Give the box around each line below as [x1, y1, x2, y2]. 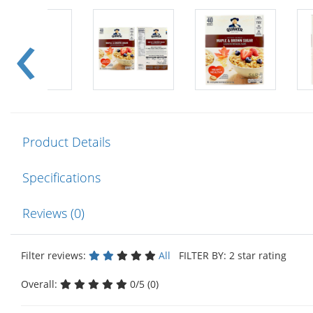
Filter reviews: [21, 249, 89, 262]
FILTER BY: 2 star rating [173, 249, 286, 262]
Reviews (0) [22, 205, 85, 221]
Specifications [22, 169, 101, 186]
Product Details [22, 133, 110, 150]
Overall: [21, 277, 60, 291]
